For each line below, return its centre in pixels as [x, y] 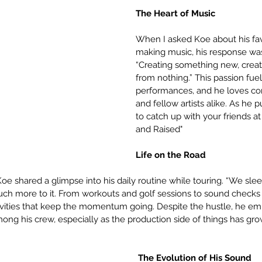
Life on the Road [171, 155]
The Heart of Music [175, 13]
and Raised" [159, 129]
